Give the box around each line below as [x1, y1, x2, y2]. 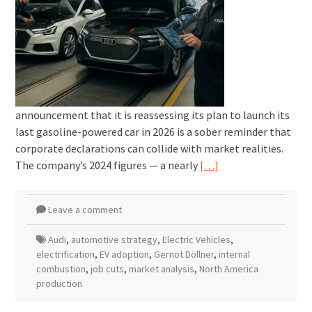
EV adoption [99, 248, 149, 260]
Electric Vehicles [162, 233, 231, 246]
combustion [36, 263, 86, 275]
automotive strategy [70, 233, 157, 246]
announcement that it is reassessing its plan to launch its [15, 108, 290, 122]
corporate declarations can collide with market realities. [15, 141, 283, 155]
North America [198, 263, 258, 275]
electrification [36, 248, 95, 260]
